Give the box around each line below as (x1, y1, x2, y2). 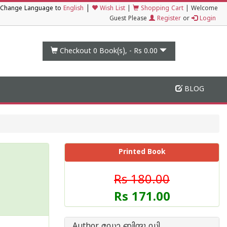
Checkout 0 (60, 47, 98, 56)
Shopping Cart (139, 5, 183, 13)
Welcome (191, 5, 218, 13)
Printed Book (118, 148, 166, 157)
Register (155, 15, 181, 23)
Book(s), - (97, 47, 134, 56)
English (63, 5, 84, 13)
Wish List (98, 5, 125, 13)
